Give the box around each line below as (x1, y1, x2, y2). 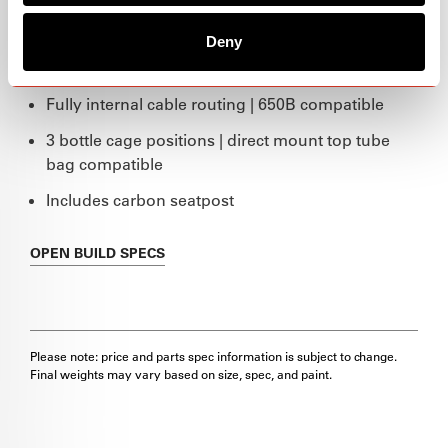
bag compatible (46, 153, 163, 174)
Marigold (50, 41, 111, 60)
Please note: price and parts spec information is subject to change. (30, 347, 397, 364)
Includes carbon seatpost (46, 189, 234, 210)
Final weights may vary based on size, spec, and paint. (30, 365, 332, 382)
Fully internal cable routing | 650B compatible (46, 93, 384, 114)
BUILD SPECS (74, 243, 165, 262)
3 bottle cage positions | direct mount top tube (46, 129, 390, 150)
